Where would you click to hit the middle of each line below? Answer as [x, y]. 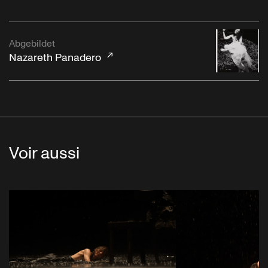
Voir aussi [44, 153]
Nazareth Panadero [55, 58]
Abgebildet [32, 44]
